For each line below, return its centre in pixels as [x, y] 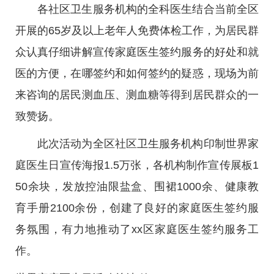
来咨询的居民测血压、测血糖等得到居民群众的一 [137, 95]
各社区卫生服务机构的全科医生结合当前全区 [148, 9]
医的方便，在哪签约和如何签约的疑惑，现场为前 [137, 73]
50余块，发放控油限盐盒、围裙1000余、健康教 [137, 187]
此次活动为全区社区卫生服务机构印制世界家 [148, 144]
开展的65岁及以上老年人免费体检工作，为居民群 [137, 31]
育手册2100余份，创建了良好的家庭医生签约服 [137, 208]
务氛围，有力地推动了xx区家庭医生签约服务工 [137, 229]
